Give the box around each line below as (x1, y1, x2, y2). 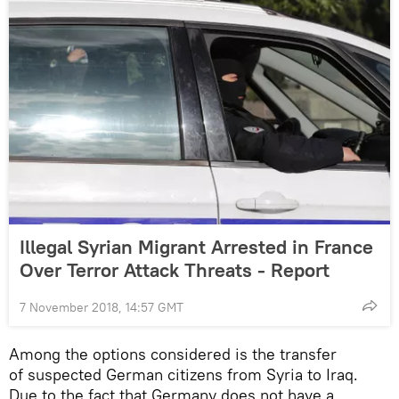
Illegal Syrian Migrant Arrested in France (20, 234, 373, 260)
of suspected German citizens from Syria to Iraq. (9, 364, 358, 386)
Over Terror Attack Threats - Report (20, 257, 330, 283)
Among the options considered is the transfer (9, 344, 337, 365)
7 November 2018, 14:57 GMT (20, 299, 183, 316)
